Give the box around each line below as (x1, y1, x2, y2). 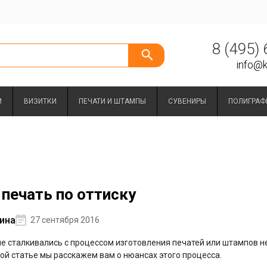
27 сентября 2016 (30, 215, 100, 225)
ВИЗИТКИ (23, 97, 57, 105)
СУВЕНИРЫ (167, 97, 206, 105)
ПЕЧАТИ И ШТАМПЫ (78, 97, 146, 105)
